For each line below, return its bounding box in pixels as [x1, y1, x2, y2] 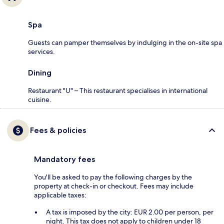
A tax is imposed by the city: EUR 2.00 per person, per [46, 207, 213, 217]
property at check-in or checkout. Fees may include [34, 181, 193, 191]
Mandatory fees [34, 154, 95, 164]
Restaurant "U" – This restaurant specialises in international [28, 86, 207, 95]
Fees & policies [30, 125, 86, 135]
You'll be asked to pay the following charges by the [34, 172, 192, 182]
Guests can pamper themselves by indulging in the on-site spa [28, 38, 222, 47]
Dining [28, 68, 51, 78]
